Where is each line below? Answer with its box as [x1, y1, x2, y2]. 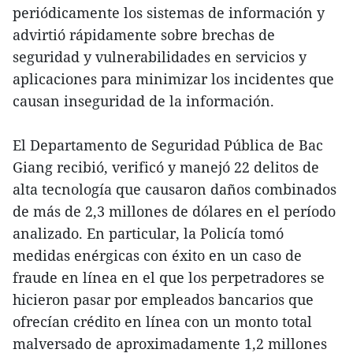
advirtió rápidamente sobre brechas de [13, 25, 275, 45]
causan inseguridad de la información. [13, 91, 274, 111]
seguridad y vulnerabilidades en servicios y [13, 47, 307, 67]
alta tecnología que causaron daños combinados [13, 180, 336, 199]
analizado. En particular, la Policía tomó [13, 224, 284, 243]
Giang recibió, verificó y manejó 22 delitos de [13, 158, 319, 177]
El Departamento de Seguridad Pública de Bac [13, 136, 323, 155]
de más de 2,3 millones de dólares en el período [13, 202, 336, 221]
